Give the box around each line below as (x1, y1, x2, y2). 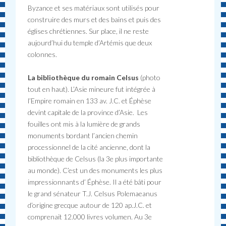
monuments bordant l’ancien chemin (28, 131, 138, 140)
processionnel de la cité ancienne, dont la (28, 142, 151, 151)
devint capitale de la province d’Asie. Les (28, 107, 148, 117)
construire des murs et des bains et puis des (28, 15, 161, 24)
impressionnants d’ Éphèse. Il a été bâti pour (28, 177, 162, 186)
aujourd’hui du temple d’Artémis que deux (28, 38, 152, 47)
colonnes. (28, 49, 58, 59)
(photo (140, 73, 161, 82)
